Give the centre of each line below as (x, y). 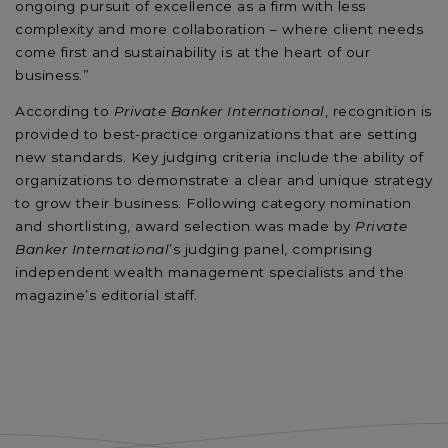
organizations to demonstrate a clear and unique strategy (223, 180)
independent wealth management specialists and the (210, 272)
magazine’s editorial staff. (106, 295)
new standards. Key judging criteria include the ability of (219, 157)
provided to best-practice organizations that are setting (216, 134)
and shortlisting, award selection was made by (185, 226)
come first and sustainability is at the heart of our (192, 51)
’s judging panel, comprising (270, 249)
